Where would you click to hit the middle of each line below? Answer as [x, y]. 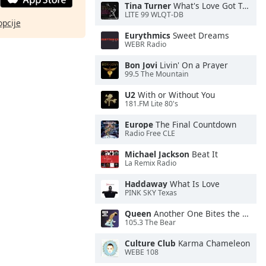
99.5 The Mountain [157, 74]
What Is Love [194, 184]
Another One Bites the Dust [197, 213]
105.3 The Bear [150, 223]
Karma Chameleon [213, 243]
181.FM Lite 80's [151, 104]
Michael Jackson [157, 154]
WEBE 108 [142, 252]
